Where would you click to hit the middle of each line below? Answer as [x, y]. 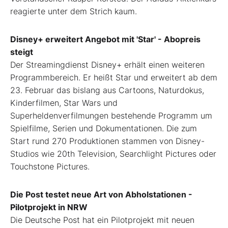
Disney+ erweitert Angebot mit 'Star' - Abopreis [105, 39]
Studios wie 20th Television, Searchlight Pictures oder [113, 154]
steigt [22, 52]
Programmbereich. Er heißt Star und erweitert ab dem [114, 78]
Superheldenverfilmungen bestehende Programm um [111, 116]
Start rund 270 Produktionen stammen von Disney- [107, 141]
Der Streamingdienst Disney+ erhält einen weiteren [107, 65]
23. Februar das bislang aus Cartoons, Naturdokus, [107, 90]
